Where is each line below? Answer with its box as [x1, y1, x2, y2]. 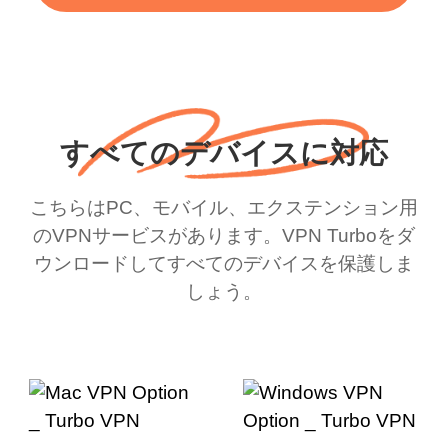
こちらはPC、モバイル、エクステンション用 [30, 196, 418, 218]
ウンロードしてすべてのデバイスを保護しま [34, 252, 414, 274]
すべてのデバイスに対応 [60, 137, 388, 170]
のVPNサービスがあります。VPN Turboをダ [33, 224, 415, 246]
